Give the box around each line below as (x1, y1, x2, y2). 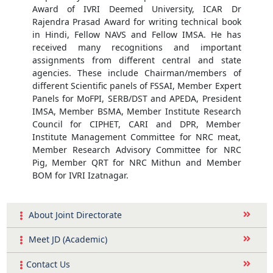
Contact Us (26, 258, 70, 270)
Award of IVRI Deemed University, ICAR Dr (32, 3, 241, 15)
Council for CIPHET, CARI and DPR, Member (32, 118, 241, 130)
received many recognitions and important (32, 41, 241, 54)
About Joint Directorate (26, 208, 122, 221)
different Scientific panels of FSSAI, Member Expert (32, 80, 241, 92)
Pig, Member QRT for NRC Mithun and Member (32, 157, 241, 169)
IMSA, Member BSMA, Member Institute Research (32, 105, 241, 118)
